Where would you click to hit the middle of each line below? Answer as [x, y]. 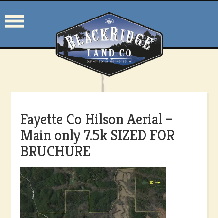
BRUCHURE [56, 151]
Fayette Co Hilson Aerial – [97, 119]
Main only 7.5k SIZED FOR [98, 135]
